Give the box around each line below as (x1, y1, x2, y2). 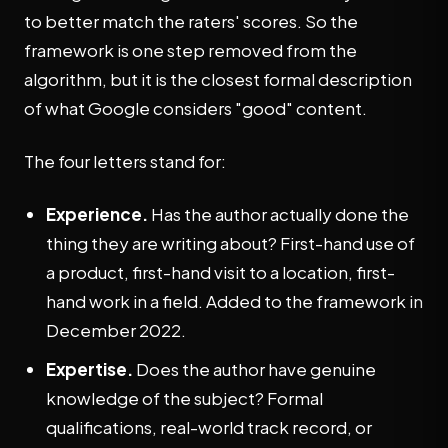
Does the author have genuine (133, 358, 376, 380)
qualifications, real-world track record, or (46, 416, 372, 438)
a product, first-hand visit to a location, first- (46, 261, 395, 283)
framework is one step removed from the (24, 39, 357, 61)
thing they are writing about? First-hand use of (46, 232, 415, 254)
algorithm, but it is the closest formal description (24, 68, 412, 90)
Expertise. (46, 358, 133, 380)
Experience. (46, 203, 148, 225)
